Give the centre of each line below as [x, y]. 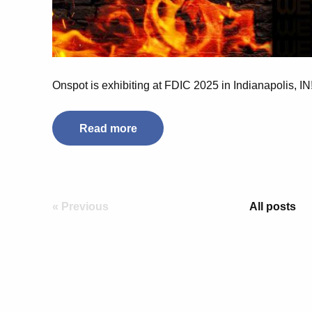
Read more [108, 128]
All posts [273, 207]
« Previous [80, 207]
